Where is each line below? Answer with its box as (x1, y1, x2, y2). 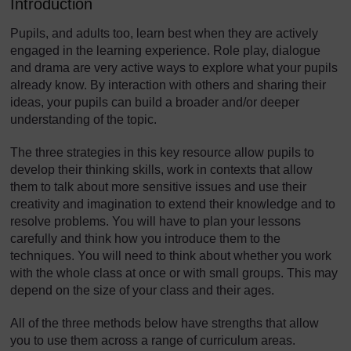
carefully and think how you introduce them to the (10, 232, 280, 245)
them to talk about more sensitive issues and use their (10, 180, 306, 194)
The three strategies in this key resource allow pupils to (10, 146, 314, 159)
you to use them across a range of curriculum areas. (10, 334, 295, 347)
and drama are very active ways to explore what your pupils (10, 61, 338, 74)
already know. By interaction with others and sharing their (10, 78, 326, 92)
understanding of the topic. (10, 113, 157, 126)
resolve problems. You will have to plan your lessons (10, 215, 301, 228)
